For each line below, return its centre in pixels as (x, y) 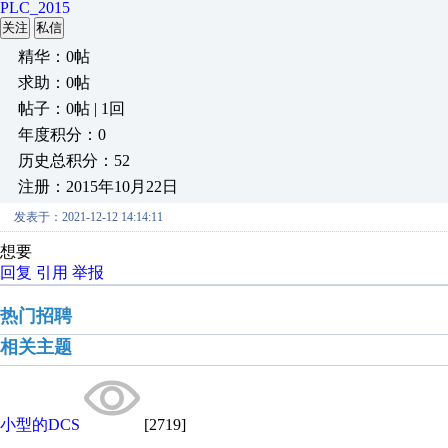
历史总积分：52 (74, 160)
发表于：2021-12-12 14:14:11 (88, 217)
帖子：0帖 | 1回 (71, 108)
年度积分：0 (62, 134)
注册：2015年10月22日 (98, 186)
